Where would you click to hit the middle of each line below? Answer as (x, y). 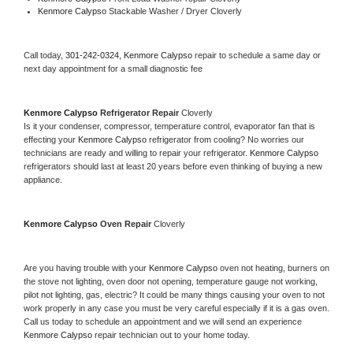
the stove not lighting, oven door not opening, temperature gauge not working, (171, 281)
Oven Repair (127, 223)
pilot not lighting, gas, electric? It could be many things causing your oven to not (174, 294)
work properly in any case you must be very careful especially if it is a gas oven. (176, 308)
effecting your (51, 139)
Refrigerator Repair (141, 112)
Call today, (45, 55)
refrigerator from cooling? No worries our (227, 139)
